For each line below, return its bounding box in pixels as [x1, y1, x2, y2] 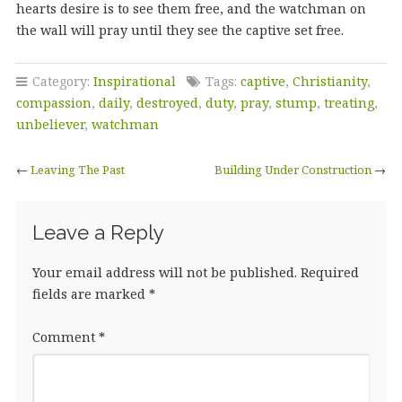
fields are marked [31, 284, 149, 302]
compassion [15, 93, 92, 111]
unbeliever [15, 115, 84, 133]
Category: [28, 72, 93, 90]
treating [323, 93, 374, 111]
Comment [31, 328, 99, 345]
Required [300, 263, 359, 281]
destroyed [135, 93, 198, 111]
